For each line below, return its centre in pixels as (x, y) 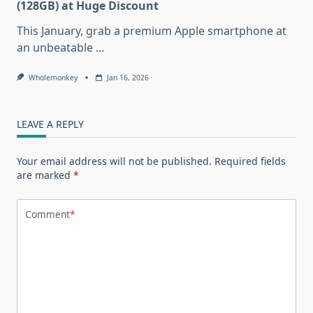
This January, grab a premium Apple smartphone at (152, 30)
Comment (48, 214)
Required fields (250, 161)
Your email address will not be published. (114, 161)
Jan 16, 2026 (128, 77)
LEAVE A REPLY (50, 124)
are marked (45, 175)
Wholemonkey (53, 77)
